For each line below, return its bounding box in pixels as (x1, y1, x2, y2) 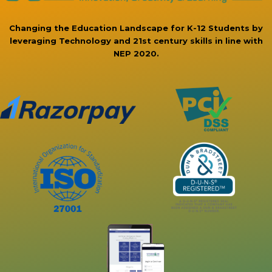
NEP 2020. (113, 49, 159, 59)
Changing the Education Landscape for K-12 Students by (9, 23, 263, 33)
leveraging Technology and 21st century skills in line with (9, 36, 263, 46)
